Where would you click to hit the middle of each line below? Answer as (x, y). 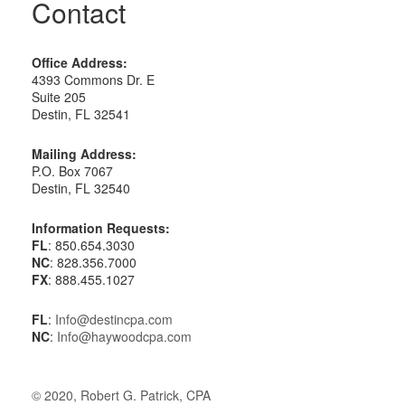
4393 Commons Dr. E (93, 80)
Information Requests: (101, 228)
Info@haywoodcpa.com (124, 336)
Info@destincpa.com (114, 319)
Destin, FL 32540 (81, 188)
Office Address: (80, 62)
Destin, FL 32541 (81, 114)
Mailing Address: (84, 154)
